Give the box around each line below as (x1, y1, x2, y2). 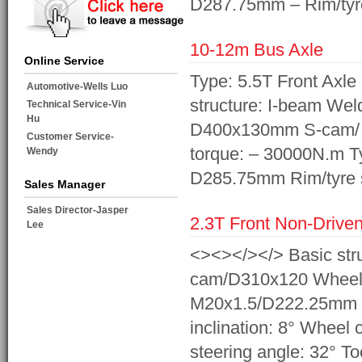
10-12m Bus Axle (190, 40, 323, 61)
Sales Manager (24, 178, 105, 192)
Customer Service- (27, 131, 114, 143)
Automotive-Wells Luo (27, 81, 128, 93)
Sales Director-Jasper (27, 204, 128, 217)
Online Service (24, 54, 104, 68)
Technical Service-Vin (27, 99, 126, 111)
